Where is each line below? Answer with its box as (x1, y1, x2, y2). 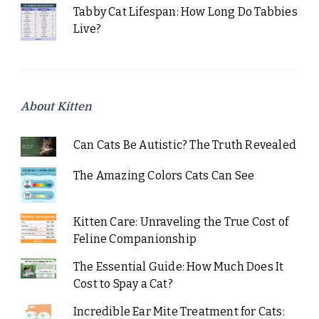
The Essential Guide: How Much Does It (73, 259, 284, 273)
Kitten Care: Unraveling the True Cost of (73, 214, 288, 229)
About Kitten (21, 100, 92, 113)
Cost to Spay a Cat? (73, 276, 173, 291)
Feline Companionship (73, 231, 197, 246)
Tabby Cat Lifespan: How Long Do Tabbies (73, 5, 298, 19)
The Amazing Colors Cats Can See (73, 168, 255, 182)
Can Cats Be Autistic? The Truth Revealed (73, 137, 296, 152)
